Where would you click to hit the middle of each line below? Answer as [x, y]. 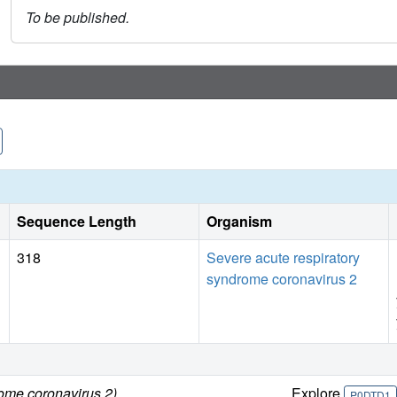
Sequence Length [77, 222]
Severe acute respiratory [283, 258]
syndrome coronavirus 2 [282, 279]
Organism [239, 222]
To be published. [78, 18]
